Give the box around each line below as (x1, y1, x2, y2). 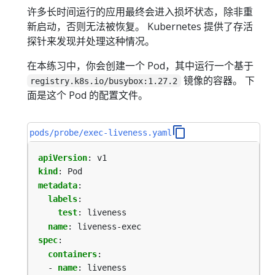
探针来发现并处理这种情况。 (27, 34, 155, 48)
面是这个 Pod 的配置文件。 (27, 88, 148, 102)
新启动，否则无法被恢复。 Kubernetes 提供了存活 (27, 19, 253, 33)
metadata (38, 180, 77, 190)
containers (48, 249, 97, 259)
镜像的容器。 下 (180, 73, 255, 87)
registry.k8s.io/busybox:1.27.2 (30, 76, 178, 86)
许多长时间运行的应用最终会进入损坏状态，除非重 (27, 4, 253, 18)
